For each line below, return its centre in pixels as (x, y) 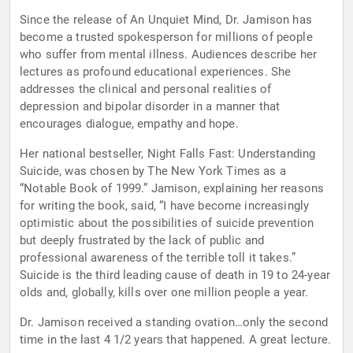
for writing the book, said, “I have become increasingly (165, 206)
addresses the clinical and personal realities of (146, 89)
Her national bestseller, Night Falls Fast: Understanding (168, 154)
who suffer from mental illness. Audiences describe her (169, 55)
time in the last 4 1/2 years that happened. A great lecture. (175, 340)
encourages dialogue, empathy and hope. (129, 124)
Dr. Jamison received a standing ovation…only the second (174, 323)
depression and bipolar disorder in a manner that (150, 107)
